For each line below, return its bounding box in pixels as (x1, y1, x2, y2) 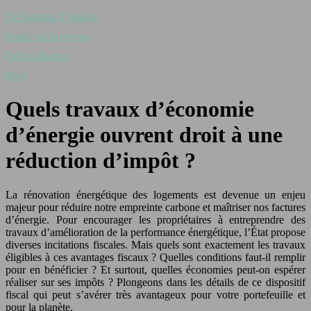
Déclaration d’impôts (6, 11, 97, 23)
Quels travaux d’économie (6, 96, 254, 122)
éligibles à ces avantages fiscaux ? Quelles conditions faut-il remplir (6, 251, 305, 263)
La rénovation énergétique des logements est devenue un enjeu (6, 188, 305, 201)
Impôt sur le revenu (6, 31, 90, 42)
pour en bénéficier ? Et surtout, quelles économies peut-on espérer (6, 263, 305, 276)
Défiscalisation (6, 50, 70, 62)
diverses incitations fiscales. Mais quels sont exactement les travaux (6, 238, 305, 251)
